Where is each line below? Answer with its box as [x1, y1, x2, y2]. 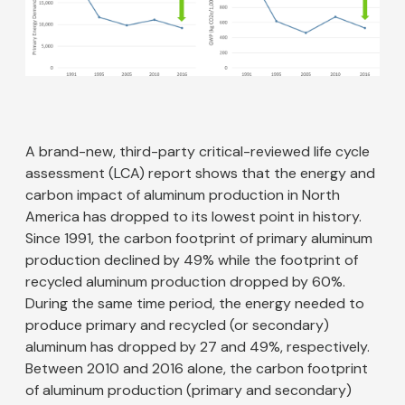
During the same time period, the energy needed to [25, 294, 364, 314]
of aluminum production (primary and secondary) [25, 381, 352, 400]
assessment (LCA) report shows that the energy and [25, 164, 375, 184]
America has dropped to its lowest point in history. [25, 207, 362, 227]
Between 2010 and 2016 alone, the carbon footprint [25, 359, 368, 379]
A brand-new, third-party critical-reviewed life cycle [25, 142, 370, 162]
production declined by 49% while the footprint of [25, 250, 358, 270]
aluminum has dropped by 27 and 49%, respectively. [25, 337, 370, 357]
